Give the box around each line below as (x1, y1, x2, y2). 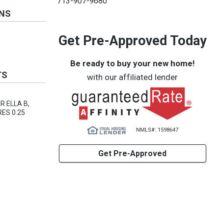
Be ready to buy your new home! (70, 58, 195, 68)
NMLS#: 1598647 (136, 127, 178, 133)
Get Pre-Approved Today (58, 33, 207, 49)
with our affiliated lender (87, 72, 178, 82)
